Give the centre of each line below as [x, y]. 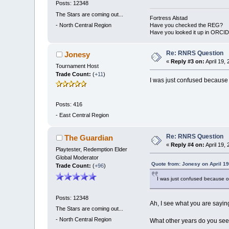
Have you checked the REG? [186, 25]
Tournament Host [77, 66]
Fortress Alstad [168, 18]
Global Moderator [77, 158]
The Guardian [88, 138]
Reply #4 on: [188, 145]
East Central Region [84, 115]
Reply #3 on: [188, 62]
